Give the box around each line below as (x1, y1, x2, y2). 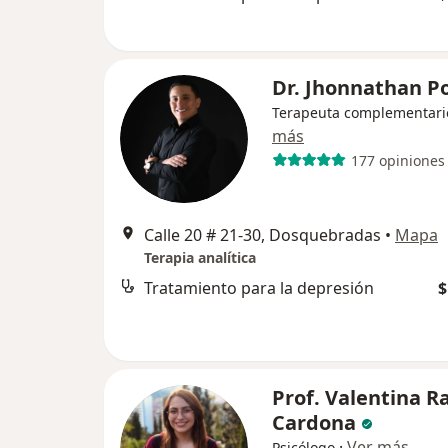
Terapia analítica (144, 248, 256, 267)
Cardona (272, 409, 356, 436)
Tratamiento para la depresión (144, 277, 374, 299)
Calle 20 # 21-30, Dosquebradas (144, 224, 381, 246)
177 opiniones (350, 150, 445, 170)
